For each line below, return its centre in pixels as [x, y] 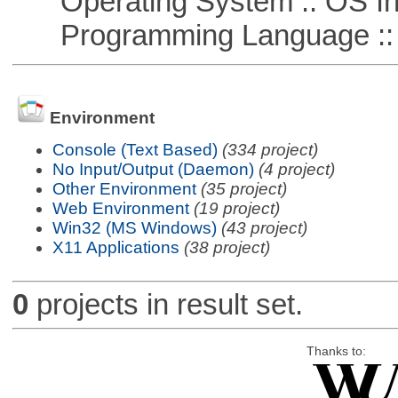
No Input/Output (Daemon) [153, 169]
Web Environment [120, 208]
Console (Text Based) [135, 149]
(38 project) [227, 247]
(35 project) [243, 188]
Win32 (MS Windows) [134, 227]
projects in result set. [165, 305]
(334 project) [270, 149]
